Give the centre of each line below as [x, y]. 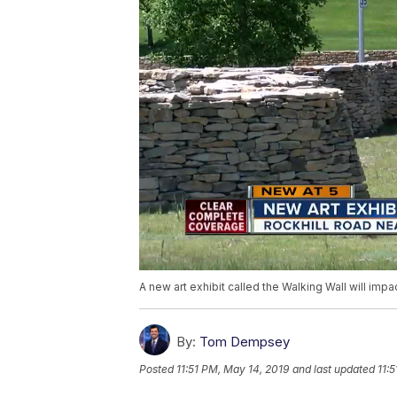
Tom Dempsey [245, 342]
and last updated [334, 370]
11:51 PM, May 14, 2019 [233, 370]
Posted [158, 370]
